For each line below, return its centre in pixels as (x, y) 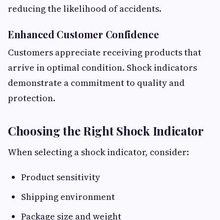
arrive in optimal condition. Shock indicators (102, 68)
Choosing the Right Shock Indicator (106, 131)
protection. (32, 98)
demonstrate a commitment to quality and (96, 83)
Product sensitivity (61, 177)
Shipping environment (68, 197)
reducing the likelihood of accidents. (85, 9)
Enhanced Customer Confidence (83, 34)
